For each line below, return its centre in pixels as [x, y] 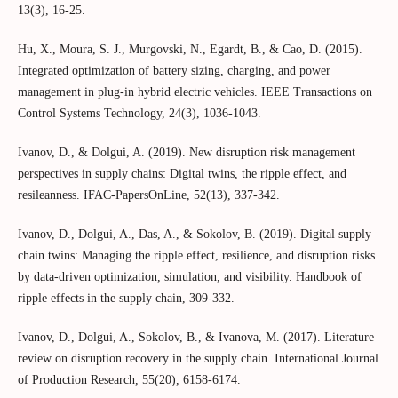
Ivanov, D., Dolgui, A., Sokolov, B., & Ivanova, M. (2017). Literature [195, 337]
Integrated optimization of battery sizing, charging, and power [174, 70]
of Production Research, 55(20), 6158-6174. [129, 379]
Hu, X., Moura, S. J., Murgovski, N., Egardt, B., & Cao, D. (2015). [190, 49]
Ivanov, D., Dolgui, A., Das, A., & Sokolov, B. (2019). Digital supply [194, 234]
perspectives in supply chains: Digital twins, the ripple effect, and [182, 173]
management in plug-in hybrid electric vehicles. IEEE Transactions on [195, 92]
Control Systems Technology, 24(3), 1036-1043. [139, 113]
